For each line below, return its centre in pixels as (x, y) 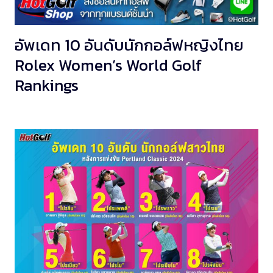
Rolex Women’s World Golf (108, 65)
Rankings (47, 85)
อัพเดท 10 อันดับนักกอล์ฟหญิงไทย (129, 45)
